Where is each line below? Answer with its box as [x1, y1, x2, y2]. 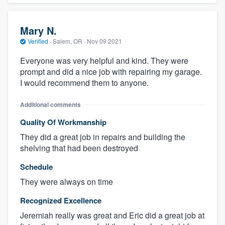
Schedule [20, 161, 53, 172]
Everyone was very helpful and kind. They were [20, 54, 188, 66]
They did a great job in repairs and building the [20, 131, 185, 143]
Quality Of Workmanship [20, 116, 106, 128]
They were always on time [20, 175, 113, 187]
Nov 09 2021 [87, 37, 122, 46]
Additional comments [20, 99, 81, 109]
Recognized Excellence [20, 194, 101, 206]
